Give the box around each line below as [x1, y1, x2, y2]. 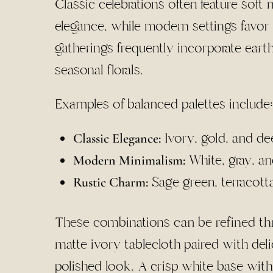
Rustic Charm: [73, 174, 148, 190]
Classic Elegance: [73, 130, 161, 146]
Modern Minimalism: [73, 152, 185, 168]
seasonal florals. [55, 60, 143, 79]
